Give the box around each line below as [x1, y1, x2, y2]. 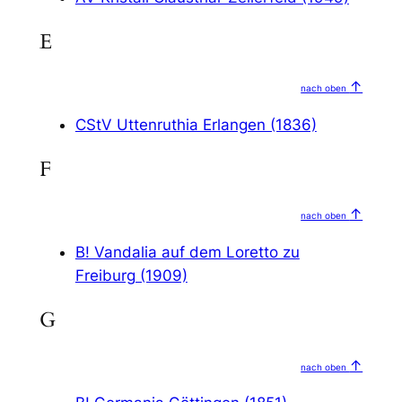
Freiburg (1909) [74, 267, 188, 285]
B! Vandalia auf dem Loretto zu [74, 243, 300, 262]
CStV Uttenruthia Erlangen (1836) [74, 115, 317, 134]
